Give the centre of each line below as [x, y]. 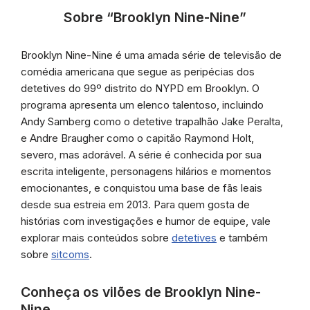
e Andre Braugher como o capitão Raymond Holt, [137, 138]
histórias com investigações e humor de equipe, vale [146, 221]
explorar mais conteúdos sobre [96, 237]
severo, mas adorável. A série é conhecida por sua [141, 154]
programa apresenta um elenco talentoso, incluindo [142, 104]
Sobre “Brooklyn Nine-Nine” [155, 17]
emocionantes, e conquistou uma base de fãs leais [142, 188]
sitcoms [70, 254]
